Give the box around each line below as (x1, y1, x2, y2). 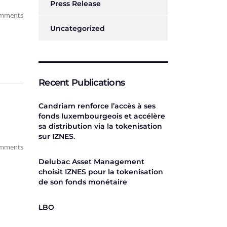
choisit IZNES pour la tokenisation (39, 167, 163, 176)
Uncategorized (50, 24, 105, 33)
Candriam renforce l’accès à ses (39, 101, 156, 110)
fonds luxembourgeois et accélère (39, 111, 165, 121)
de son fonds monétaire (39, 177, 127, 186)
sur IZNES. (39, 132, 75, 141)
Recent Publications (39, 77, 125, 88)
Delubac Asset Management (39, 157, 144, 166)
